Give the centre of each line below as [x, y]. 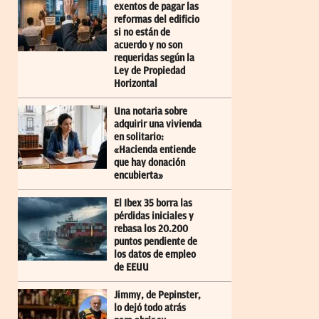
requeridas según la [154, 58]
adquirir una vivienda [158, 124]
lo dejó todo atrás [150, 308]
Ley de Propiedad [150, 70]
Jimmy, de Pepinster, [157, 295]
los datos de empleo [155, 254]
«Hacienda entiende [155, 150]
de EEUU [131, 267]
